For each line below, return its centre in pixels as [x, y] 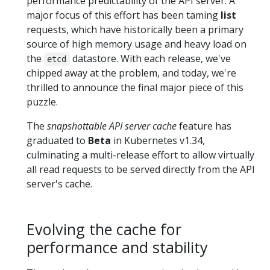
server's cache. [59, 184]
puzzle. [42, 102]
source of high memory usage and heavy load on [137, 44]
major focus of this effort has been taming [124, 15]
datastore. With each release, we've [150, 58]
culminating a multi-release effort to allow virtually [140, 155]
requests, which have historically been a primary [135, 30]
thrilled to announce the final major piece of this [135, 87]
